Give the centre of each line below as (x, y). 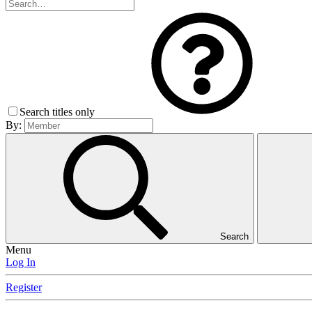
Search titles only (58, 112)
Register (24, 288)
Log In (21, 263)
